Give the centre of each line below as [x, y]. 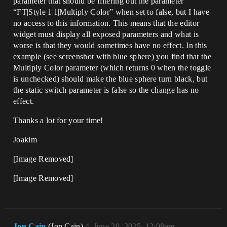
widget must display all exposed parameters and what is [106, 34]
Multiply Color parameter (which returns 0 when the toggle [112, 68]
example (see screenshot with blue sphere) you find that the [112, 56]
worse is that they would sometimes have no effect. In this [110, 45]
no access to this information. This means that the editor [106, 23]
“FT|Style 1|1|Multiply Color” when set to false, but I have [111, 12]
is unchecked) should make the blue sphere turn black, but [110, 79]
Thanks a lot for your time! [58, 120]
